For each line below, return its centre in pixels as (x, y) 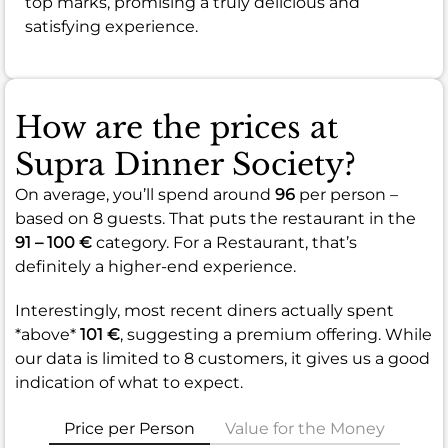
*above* (47, 334)
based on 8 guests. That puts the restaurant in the (215, 218)
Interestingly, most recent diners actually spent (204, 310)
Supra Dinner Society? (185, 164)
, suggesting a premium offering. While (276, 334)
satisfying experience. (111, 26)
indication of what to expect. (129, 382)
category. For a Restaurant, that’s (224, 242)
